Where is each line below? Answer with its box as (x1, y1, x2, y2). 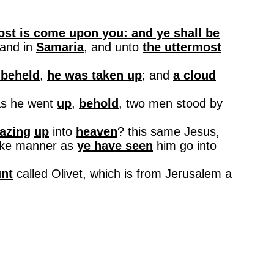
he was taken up (47, 68, 142, 82)
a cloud (173, 68, 216, 82)
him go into (153, 139, 217, 152)
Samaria (36, 40, 84, 54)
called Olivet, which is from (13, 167, 165, 180)
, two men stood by (119, 97, 223, 110)
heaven (76, 125, 117, 138)
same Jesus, (147, 125, 220, 138)
